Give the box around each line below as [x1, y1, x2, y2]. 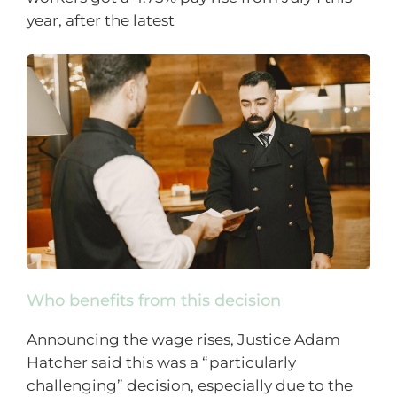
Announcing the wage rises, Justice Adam [27, 331, 340, 349]
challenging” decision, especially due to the [27, 377, 353, 395]
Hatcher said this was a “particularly [27, 354, 296, 372]
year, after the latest [27, 11, 175, 29]
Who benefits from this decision [27, 291, 281, 311]
